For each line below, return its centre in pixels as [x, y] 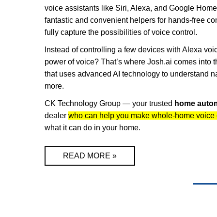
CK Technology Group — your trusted [109, 103]
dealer [56, 115]
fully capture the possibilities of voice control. [121, 32]
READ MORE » [90, 155]
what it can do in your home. [93, 127]
